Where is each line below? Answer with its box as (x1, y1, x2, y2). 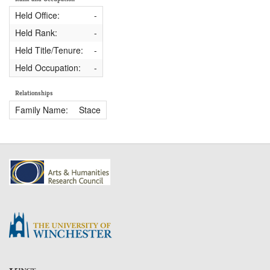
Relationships (15, 89, 53, 98)
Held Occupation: (14, 61, 81, 74)
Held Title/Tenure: (14, 44, 83, 57)
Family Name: (14, 103, 68, 116)
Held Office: (14, 9, 60, 22)
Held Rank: (14, 27, 57, 39)
